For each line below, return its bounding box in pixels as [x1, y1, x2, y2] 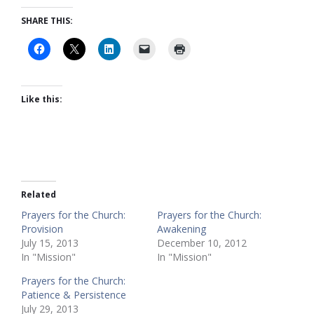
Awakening [157, 221, 206, 235]
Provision [21, 221, 63, 235]
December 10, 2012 [157, 235, 247, 250]
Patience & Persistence [21, 287, 126, 301]
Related [21, 188, 56, 200]
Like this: [21, 93, 62, 105]
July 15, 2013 [21, 235, 78, 250]
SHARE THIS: [21, 14, 73, 27]
